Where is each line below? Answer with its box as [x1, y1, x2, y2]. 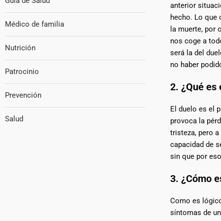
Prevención [5, 91, 41, 100]
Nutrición [5, 43, 36, 52]
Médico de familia [5, 20, 64, 29]
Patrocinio [5, 67, 39, 76]
